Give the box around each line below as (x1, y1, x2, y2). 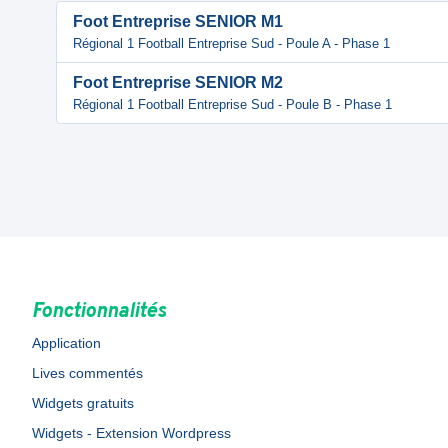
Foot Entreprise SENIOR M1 (73, 13, 283, 30)
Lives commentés (32, 365, 143, 381)
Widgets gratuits (32, 395, 134, 411)
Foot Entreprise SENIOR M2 (73, 74, 283, 91)
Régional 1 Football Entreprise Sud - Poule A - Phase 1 (73, 36, 390, 51)
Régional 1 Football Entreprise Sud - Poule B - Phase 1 (73, 97, 392, 112)
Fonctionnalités (32, 299, 166, 325)
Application (32, 335, 101, 351)
